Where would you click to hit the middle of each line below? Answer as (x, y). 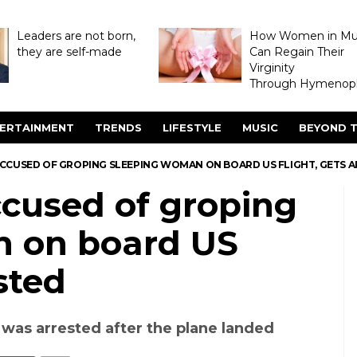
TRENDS (118, 127)
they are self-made (69, 52)
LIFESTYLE (192, 127)
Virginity (272, 68)
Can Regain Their (296, 52)
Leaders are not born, (76, 36)
